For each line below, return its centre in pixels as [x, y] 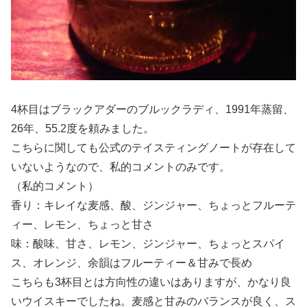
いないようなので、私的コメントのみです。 [121, 167]
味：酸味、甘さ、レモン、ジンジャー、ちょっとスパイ [148, 243]
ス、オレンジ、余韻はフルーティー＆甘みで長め [132, 262]
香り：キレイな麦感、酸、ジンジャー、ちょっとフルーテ [153, 205]
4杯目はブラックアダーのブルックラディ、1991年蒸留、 [152, 109]
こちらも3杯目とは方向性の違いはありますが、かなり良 [151, 282]
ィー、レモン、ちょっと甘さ [82, 224]
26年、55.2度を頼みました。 [83, 128]
